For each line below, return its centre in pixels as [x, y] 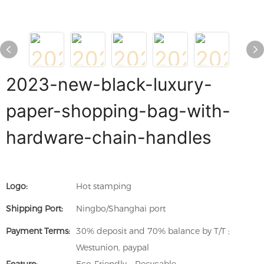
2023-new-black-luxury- [109, 84]
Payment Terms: [38, 231]
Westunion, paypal [113, 247]
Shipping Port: [34, 209]
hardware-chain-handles [109, 137]
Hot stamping [104, 186]
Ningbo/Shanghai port [121, 209]
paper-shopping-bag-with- [118, 111]
